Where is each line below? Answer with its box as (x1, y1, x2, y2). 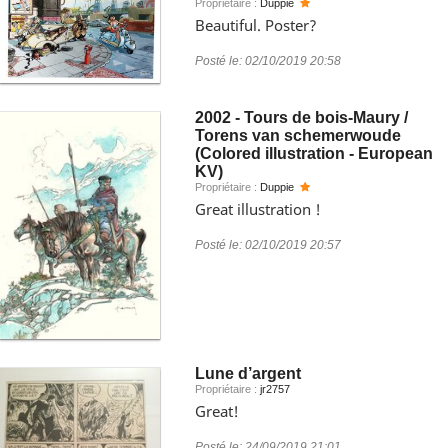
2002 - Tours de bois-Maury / (195, 109, 408, 126)
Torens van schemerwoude (195, 127, 401, 144)
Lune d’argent (195, 365, 301, 382)
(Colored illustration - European (195, 145, 433, 162)
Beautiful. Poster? (195, 15, 317, 35)
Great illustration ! (195, 199, 321, 219)
